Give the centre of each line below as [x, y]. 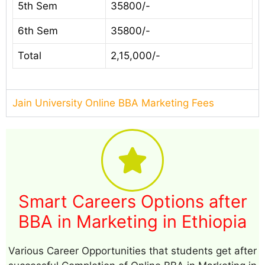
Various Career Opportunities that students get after [132, 251]
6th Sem [38, 30]
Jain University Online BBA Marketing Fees [113, 103]
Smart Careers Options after [132, 202]
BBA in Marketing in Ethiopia [132, 222]
